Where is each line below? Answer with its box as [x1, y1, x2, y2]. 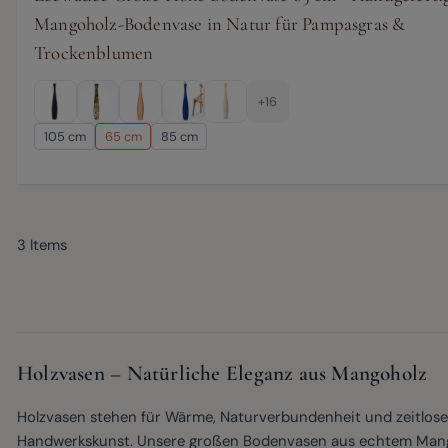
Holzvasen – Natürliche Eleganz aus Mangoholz [17, 359, 428, 386]
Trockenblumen [34, 41, 154, 64]
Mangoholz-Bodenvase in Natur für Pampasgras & [34, 12, 406, 35]
